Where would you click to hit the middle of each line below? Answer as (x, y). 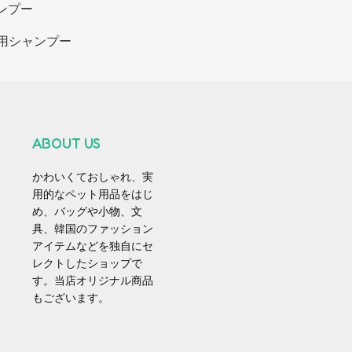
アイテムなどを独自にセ (93, 247)
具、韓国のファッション (93, 229)
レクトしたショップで (88, 264)
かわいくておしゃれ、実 (93, 178)
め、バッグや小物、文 (88, 212)
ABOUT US (67, 144)
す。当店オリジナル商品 (93, 281)
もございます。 (71, 299)
